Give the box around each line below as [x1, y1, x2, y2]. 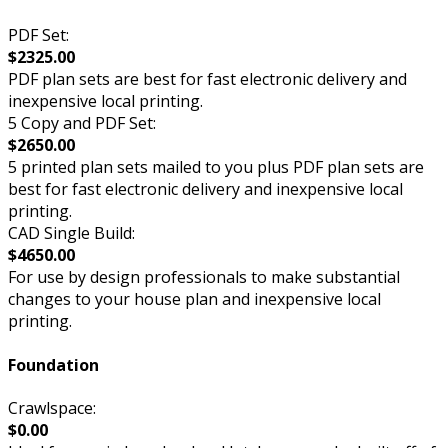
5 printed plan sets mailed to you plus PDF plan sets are [8, 156, 424, 179]
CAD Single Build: [8, 222, 135, 245]
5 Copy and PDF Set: [8, 112, 156, 135]
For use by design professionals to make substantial [8, 266, 400, 289]
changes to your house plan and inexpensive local [8, 288, 381, 311]
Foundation [8, 353, 99, 376]
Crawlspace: [8, 396, 96, 419]
